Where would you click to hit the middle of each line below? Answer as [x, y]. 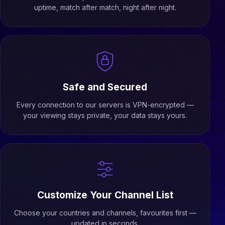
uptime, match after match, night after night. [105, 7]
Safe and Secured [105, 87]
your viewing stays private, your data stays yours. [105, 115]
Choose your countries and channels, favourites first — [105, 213]
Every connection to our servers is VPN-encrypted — [105, 105]
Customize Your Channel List [105, 195]
